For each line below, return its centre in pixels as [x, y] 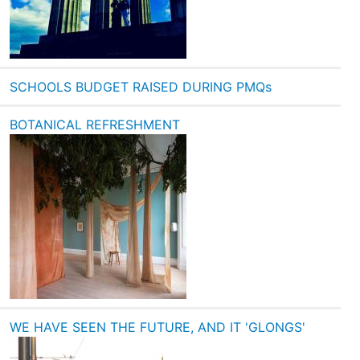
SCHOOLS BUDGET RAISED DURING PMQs [141, 87]
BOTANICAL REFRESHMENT [95, 125]
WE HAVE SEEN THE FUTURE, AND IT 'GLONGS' [157, 327]
